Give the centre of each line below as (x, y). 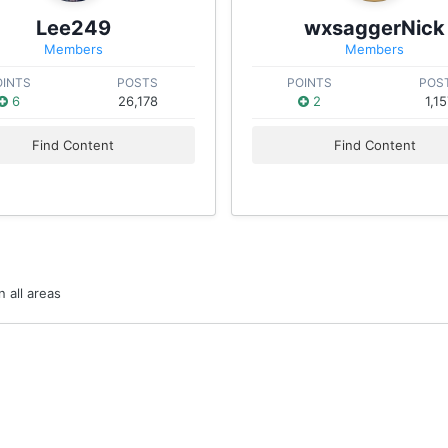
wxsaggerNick (375, 28)
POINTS (310, 82)
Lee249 (73, 28)
